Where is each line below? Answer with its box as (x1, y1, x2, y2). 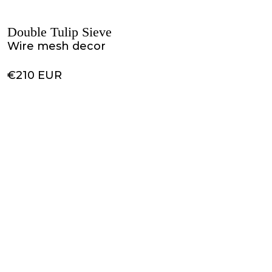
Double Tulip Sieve (7, 24, 112, 39)
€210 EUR (7, 69, 62, 82)
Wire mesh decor (7, 39, 106, 53)
